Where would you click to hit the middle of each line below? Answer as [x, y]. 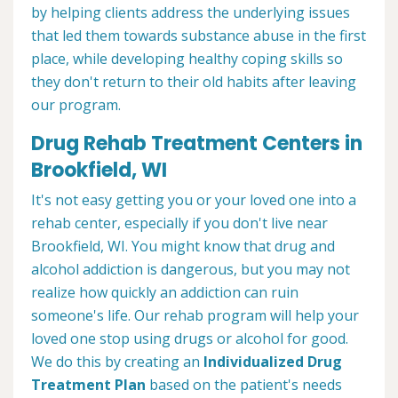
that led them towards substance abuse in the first [199, 36]
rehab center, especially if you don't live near [179, 223]
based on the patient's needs [244, 385]
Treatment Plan [88, 385]
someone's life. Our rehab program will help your [195, 316]
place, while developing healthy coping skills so [187, 59]
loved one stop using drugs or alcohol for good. [190, 339]
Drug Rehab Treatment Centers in [197, 144]
